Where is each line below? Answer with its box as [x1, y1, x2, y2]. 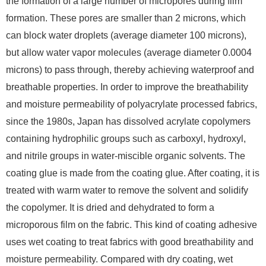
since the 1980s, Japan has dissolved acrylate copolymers [6, 116, 251, 127]
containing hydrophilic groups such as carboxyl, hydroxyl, [6, 134, 246, 144]
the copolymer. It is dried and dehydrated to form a [6, 202, 214, 213]
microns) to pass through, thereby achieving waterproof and [6, 65, 254, 75]
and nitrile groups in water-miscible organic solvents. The [6, 151, 245, 161]
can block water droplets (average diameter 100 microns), [6, 30, 246, 41]
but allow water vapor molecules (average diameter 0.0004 [6, 47, 252, 58]
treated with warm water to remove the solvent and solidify [6, 185, 248, 196]
